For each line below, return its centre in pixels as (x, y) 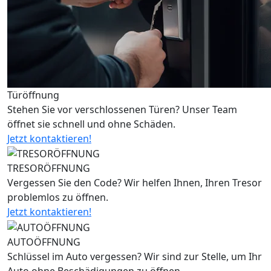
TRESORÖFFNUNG (49, 168)
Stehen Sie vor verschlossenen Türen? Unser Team (122, 109)
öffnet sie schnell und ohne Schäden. (91, 124)
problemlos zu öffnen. (58, 198)
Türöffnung (33, 95)
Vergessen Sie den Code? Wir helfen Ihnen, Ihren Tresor (135, 183)
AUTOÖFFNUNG (44, 242)
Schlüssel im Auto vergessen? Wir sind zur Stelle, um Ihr (135, 257)
